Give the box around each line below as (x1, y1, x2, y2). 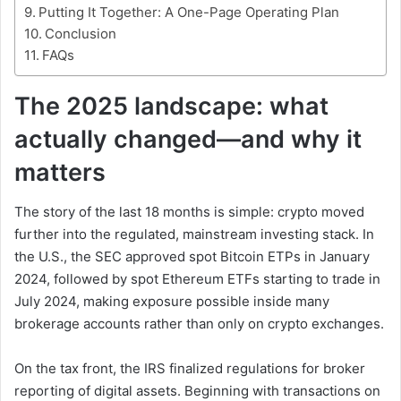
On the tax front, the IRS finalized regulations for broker (14, 360, 365, 378)
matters (14, 157, 106, 187)
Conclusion (45, 24, 116, 42)
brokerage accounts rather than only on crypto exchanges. (14, 315, 384, 333)
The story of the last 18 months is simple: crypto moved (14, 203, 364, 221)
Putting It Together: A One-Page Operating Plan (38, 3, 339, 21)
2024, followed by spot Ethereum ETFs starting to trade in (14, 270, 380, 288)
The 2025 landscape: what (14, 90, 328, 121)
